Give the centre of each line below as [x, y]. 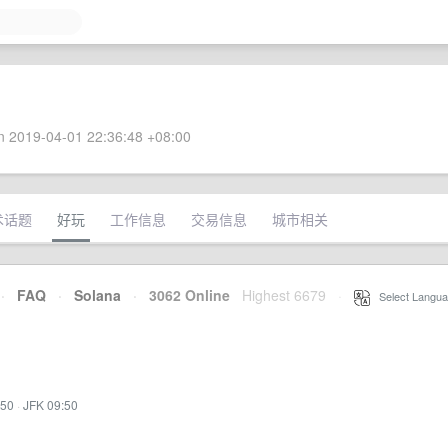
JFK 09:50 [50, 404]
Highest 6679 [284, 295]
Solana [97, 295]
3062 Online [183, 295]
